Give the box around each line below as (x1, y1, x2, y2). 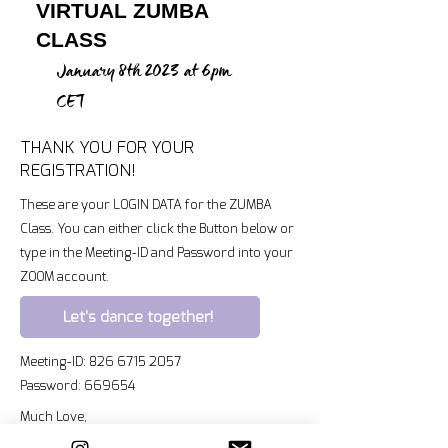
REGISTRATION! (20, 159, 136, 182)
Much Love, (20, 408, 90, 425)
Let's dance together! (63, 307, 213, 327)
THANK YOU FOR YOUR (20, 136, 194, 159)
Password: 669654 (20, 377, 135, 394)
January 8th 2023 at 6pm (57, 49, 231, 92)
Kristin (20, 426, 58, 443)
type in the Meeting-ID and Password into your (20, 244, 293, 261)
